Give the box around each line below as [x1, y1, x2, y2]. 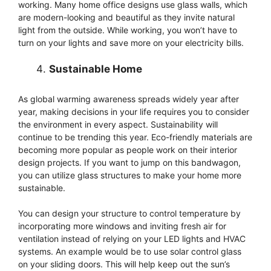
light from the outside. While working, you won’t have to [18, 25, 237, 36]
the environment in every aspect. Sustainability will [18, 119, 218, 129]
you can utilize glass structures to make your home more [18, 169, 241, 180]
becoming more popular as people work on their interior [18, 144, 237, 155]
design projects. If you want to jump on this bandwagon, [18, 157, 241, 168]
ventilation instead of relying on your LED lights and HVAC [18, 233, 246, 244]
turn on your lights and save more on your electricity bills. [18, 38, 244, 48]
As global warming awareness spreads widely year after [18, 93, 239, 104]
